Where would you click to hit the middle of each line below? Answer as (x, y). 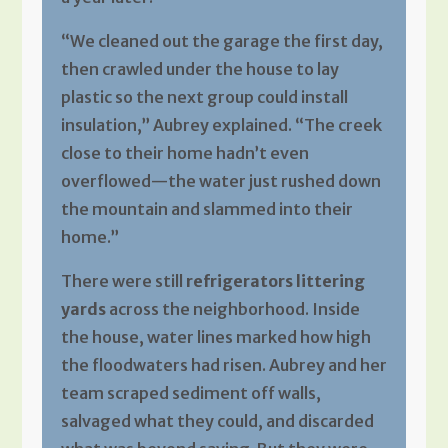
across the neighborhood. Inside (232, 308)
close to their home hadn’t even (184, 152)
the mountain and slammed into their (206, 208)
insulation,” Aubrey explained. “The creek (221, 124)
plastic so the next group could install (204, 96)
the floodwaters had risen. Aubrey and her (223, 364)
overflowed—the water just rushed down (220, 180)
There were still (123, 280)
